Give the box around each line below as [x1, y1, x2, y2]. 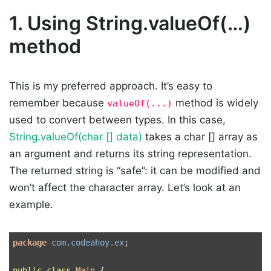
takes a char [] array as [142, 131, 258, 143]
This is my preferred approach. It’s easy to [9, 80, 212, 93]
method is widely [172, 97, 258, 109]
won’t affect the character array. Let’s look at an [9, 181, 241, 194]
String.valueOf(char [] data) [9, 131, 142, 143]
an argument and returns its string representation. [9, 148, 252, 160]
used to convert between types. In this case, [9, 114, 226, 126]
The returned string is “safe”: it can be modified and [9, 165, 261, 177]
